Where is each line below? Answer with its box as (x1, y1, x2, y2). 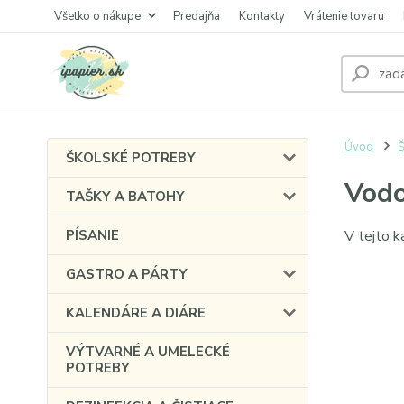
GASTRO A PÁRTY (66, 265, 188, 283)
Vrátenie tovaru (304, 8, 384, 24)
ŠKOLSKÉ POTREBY (66, 149, 196, 167)
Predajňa (173, 8, 220, 24)
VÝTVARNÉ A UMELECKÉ (66, 343, 230, 361)
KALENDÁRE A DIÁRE (66, 304, 206, 322)
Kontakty (239, 8, 285, 24)
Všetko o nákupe (54, 8, 141, 24)
